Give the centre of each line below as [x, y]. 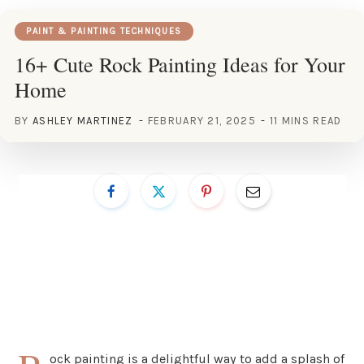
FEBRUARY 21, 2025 [201, 120]
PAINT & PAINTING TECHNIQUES [104, 31]
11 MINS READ [305, 120]
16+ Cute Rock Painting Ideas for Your [180, 64]
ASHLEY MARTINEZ [82, 120]
